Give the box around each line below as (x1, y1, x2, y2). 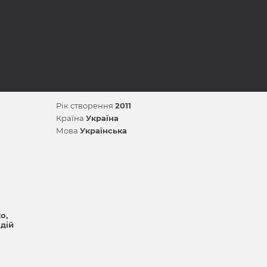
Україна (86, 113, 119, 123)
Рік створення (56, 101, 115, 110)
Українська (80, 126, 127, 135)
